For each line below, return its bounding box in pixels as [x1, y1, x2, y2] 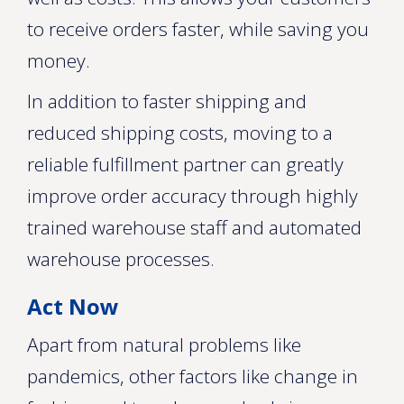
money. [27, 48, 90, 73]
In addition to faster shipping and [27, 88, 307, 114]
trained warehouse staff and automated [27, 215, 362, 240]
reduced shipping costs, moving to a [27, 120, 333, 145]
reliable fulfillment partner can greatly [27, 151, 344, 177]
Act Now [27, 291, 119, 321]
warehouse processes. [27, 246, 215, 271]
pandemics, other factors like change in [27, 363, 358, 389]
